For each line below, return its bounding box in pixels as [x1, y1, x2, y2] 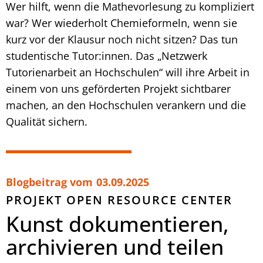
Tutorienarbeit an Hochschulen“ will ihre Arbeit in [6, 65, 249, 79]
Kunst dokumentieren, [6, 209, 229, 238]
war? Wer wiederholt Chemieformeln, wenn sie [6, 15, 237, 30]
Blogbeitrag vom [6, 174, 93, 189]
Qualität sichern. [6, 114, 87, 129]
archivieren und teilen [6, 232, 224, 261]
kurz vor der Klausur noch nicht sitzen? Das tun [6, 32, 238, 46]
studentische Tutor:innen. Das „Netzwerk [6, 48, 207, 63]
